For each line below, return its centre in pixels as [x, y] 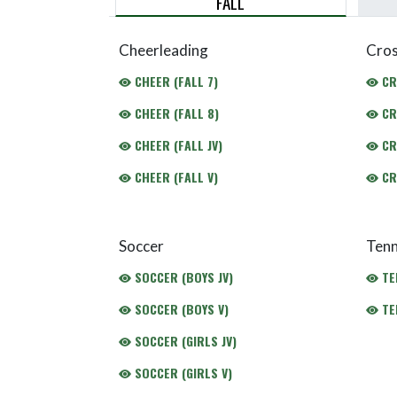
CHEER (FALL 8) [175, 113]
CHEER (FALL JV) [176, 145]
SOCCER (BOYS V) [179, 309]
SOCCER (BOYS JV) [182, 277]
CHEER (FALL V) [174, 177]
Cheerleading [163, 50]
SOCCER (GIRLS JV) [183, 341]
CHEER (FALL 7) [174, 81]
